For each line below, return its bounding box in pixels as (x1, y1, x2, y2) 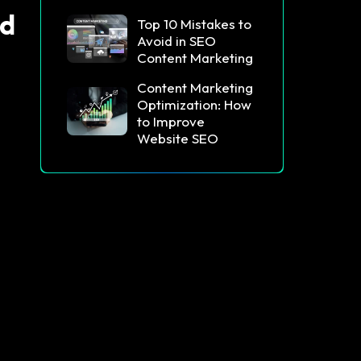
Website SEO (137, 130, 218, 147)
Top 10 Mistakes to (137, 15, 251, 32)
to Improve (137, 113, 205, 131)
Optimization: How (137, 96, 251, 114)
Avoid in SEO (137, 31, 216, 49)
